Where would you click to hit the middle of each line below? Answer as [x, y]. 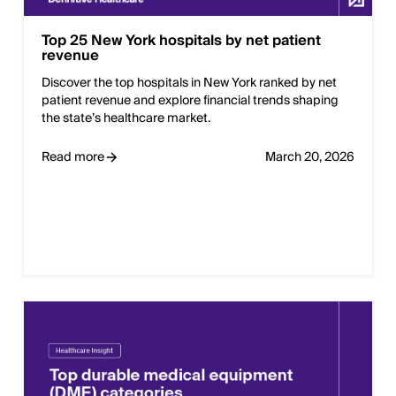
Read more [73, 158]
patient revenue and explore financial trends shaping [190, 101]
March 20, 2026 [310, 158]
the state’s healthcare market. [126, 119]
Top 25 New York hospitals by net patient [181, 41]
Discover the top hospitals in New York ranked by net [189, 84]
